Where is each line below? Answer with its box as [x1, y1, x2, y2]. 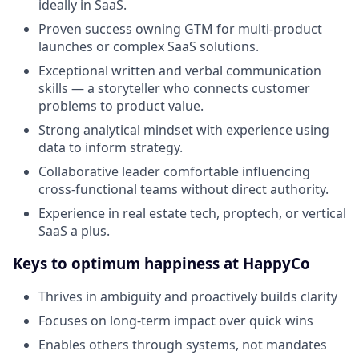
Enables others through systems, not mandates [38, 335, 327, 353]
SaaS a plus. [38, 222, 110, 240]
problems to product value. [38, 97, 204, 115]
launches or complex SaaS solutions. [38, 38, 259, 56]
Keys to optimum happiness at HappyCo [13, 253, 310, 274]
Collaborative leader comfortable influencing [38, 163, 310, 181]
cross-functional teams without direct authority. [38, 180, 329, 199]
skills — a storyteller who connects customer [38, 79, 310, 98]
